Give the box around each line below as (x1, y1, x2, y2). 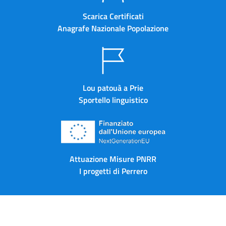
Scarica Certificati (82, 10, 144, 22)
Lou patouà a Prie (83, 81, 143, 94)
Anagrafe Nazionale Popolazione (58, 22, 168, 34)
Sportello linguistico (78, 93, 148, 106)
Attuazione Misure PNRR (70, 152, 156, 165)
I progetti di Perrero (79, 164, 147, 177)
